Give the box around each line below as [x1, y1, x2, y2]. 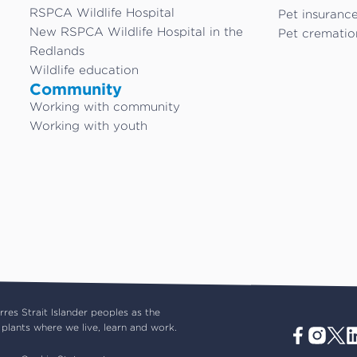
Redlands [29, 45, 85, 57]
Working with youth [29, 120, 148, 131]
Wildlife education [29, 64, 139, 76]
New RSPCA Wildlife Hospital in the [29, 25, 244, 37]
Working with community [29, 100, 181, 112]
